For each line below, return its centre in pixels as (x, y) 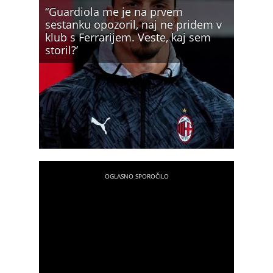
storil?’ (62, 50)
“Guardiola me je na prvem (114, 12)
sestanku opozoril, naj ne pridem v (133, 24)
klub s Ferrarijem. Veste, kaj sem (128, 37)
